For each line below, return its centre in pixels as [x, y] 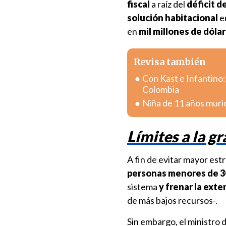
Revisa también [170, 62]
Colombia [161, 89]
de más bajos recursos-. [172, 200]
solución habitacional [173, 18]
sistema [142, 187]
